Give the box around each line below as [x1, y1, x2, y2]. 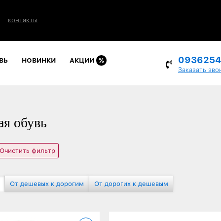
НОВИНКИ [22, 56, 56, 64]
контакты [8, 16, 37, 24]
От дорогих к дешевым [94, 180, 168, 187]
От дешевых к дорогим [10, 180, 84, 187]
